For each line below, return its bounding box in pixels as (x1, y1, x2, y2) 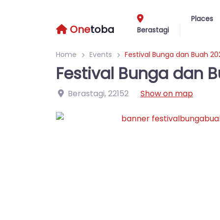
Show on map (140, 88, 193, 99)
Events (89, 50, 112, 59)
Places (191, 14, 214, 24)
